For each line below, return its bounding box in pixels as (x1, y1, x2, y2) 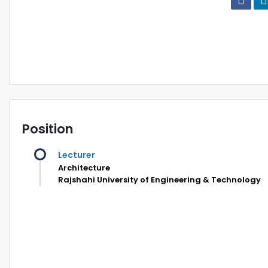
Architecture (58, 162, 110, 173)
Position (22, 119, 73, 138)
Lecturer (58, 148, 95, 161)
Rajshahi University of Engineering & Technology (58, 173, 261, 185)
